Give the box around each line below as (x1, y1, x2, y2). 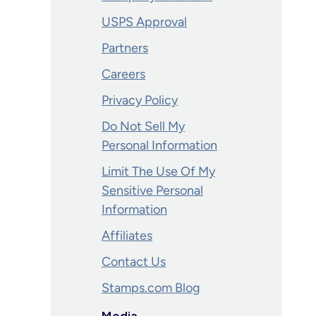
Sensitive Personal (102, 183, 203, 198)
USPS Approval (102, 14, 187, 30)
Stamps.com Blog (102, 280, 200, 296)
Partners (102, 40, 148, 56)
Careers (102, 66, 145, 82)
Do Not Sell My (102, 119, 185, 134)
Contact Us (102, 254, 166, 269)
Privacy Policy (102, 92, 178, 108)
